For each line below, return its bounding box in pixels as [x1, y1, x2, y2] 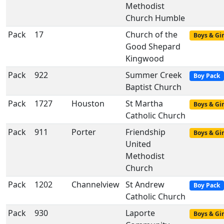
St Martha [125, 98, 163, 109]
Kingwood [125, 53, 164, 64]
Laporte [125, 207, 155, 218]
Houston [71, 98, 104, 109]
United [125, 138, 151, 149]
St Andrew [125, 179, 164, 190]
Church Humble [125, 12, 185, 23]
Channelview [71, 179, 119, 190]
